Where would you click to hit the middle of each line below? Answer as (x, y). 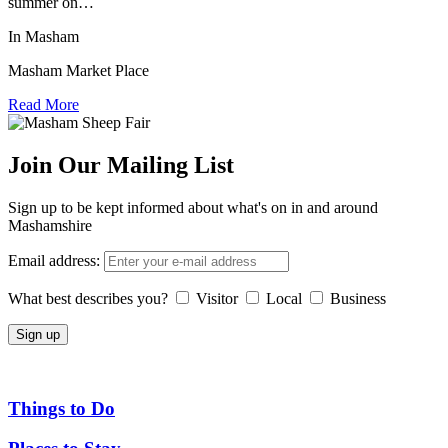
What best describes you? (88, 298)
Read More (43, 105)
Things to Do (61, 408)
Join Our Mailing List (121, 165)
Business (358, 298)
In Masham (43, 37)
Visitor (217, 298)
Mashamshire (50, 225)
